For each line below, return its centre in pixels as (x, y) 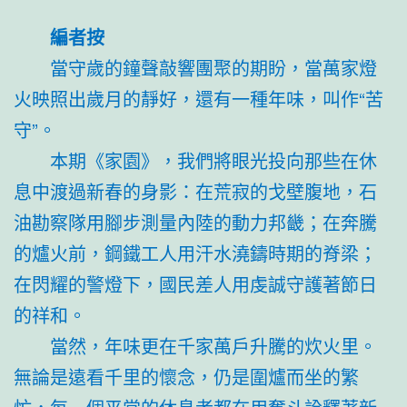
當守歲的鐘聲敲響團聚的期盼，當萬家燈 (213, 67)
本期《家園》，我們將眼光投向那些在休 (213, 160)
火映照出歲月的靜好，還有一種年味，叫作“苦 (199, 98)
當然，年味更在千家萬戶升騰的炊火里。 (213, 345)
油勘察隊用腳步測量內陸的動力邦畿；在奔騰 (195, 222)
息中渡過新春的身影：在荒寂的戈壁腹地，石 (195, 191)
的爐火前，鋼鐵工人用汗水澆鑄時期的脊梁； (195, 253)
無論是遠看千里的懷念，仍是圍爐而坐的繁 (186, 376)
